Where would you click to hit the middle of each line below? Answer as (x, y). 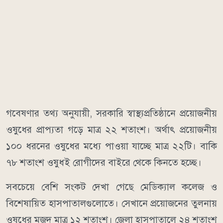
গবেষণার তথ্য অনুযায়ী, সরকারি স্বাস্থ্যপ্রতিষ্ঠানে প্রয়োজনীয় (111, 113)
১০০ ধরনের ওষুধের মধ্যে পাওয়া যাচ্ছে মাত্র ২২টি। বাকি (111, 146)
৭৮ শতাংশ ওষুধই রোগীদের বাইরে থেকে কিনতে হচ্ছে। (104, 162)
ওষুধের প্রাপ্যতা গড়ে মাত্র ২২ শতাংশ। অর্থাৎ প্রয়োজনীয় (111, 129)
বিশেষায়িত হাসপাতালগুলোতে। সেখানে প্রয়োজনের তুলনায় (111, 203)
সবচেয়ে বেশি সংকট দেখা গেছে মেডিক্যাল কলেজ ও (111, 187)
